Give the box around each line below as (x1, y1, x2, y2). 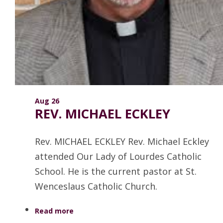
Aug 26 (35, 96, 59, 106)
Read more (35, 206, 74, 216)
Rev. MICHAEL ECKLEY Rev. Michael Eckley (35, 135, 209, 147)
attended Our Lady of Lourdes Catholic (35, 150, 202, 162)
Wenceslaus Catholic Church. (35, 180, 160, 192)
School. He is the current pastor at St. (35, 165, 197, 177)
